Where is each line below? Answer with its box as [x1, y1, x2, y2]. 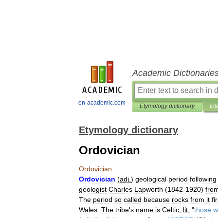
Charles [109, 185, 132, 193]
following [190, 175, 217, 183]
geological [135, 175, 166, 183]
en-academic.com [78, 99, 126, 106]
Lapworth [134, 185, 163, 193]
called [124, 196, 142, 203]
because [144, 196, 170, 203]
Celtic [162, 206, 179, 214]
